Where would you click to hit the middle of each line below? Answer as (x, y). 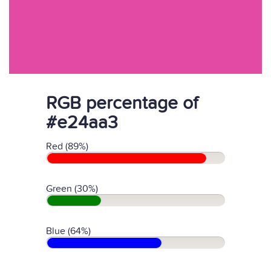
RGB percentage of (122, 103)
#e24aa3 (82, 123)
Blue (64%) (68, 231)
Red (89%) (67, 146)
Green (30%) (72, 189)
